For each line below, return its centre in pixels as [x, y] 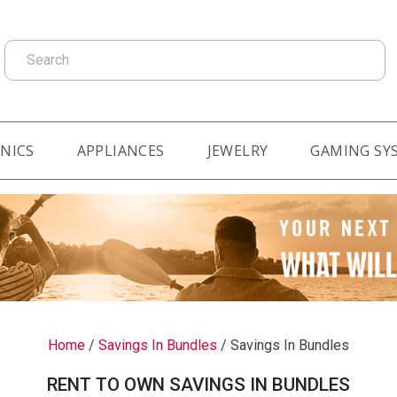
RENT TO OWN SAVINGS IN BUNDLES [198, 384]
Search [25, 49]
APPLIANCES [121, 150]
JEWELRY [237, 150]
